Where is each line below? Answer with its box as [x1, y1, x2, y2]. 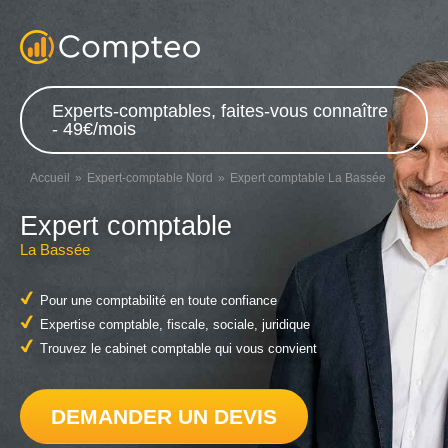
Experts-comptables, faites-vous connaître [52, 101, 388, 121]
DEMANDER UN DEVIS [51, 404, 277, 428]
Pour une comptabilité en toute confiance [40, 294, 277, 308]
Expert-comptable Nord [87, 171, 213, 185]
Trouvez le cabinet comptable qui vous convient [40, 342, 317, 356]
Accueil [30, 171, 70, 185]
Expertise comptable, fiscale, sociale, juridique [40, 318, 310, 332]
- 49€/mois [52, 119, 136, 139]
